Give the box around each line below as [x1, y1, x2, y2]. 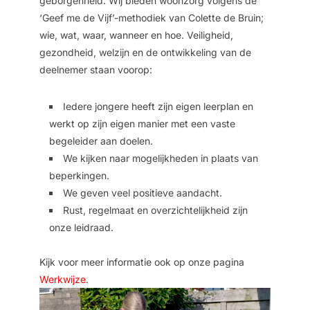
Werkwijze [39, 273, 86, 286]
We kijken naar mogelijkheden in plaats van [62, 152, 258, 165]
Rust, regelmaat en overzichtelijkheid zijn [62, 204, 248, 217]
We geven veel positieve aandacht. [62, 187, 222, 199]
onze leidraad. [48, 221, 113, 234]
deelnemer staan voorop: [39, 64, 152, 76]
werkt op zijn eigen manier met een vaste [48, 118, 235, 130]
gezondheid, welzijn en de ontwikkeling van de [39, 46, 251, 59]
